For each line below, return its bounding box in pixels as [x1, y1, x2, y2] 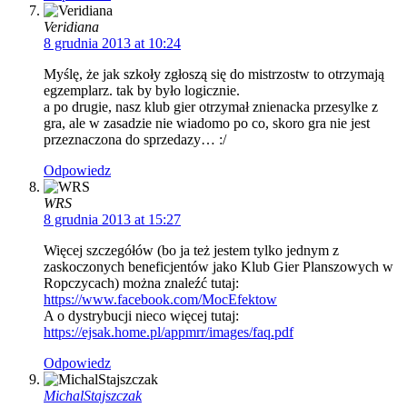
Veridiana [44, 19, 99, 35]
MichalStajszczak [44, 388, 142, 404]
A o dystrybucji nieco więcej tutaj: [44, 308, 239, 324]
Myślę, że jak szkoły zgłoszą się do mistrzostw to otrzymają [44, 66, 384, 83]
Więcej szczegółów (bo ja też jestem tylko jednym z [44, 243, 339, 259]
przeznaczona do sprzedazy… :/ [44, 132, 226, 148]
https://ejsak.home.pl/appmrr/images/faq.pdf [44, 324, 293, 341]
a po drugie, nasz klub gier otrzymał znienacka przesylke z [44, 99, 378, 115]
